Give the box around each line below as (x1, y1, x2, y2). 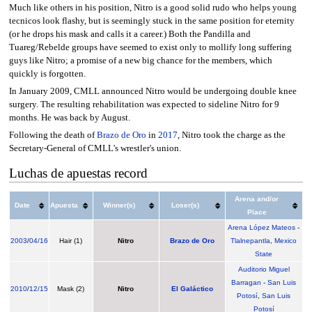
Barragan (231, 278, 262, 286)
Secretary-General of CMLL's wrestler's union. (8, 143, 181, 154)
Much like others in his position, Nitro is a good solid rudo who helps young (8, 2, 297, 13)
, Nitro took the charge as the (177, 130, 286, 141)
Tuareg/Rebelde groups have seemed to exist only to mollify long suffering (8, 42, 292, 52)
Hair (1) (59, 236, 83, 244)
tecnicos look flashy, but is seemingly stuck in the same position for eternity (8, 15, 295, 26)
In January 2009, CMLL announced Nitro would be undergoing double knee (8, 86, 297, 97)
